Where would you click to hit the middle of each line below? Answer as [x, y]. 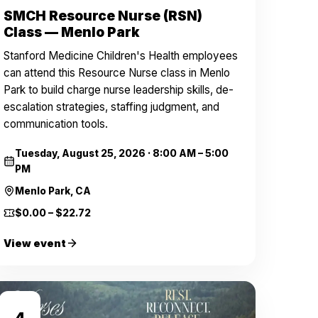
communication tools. [56, 124]
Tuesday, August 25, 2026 [80, 153]
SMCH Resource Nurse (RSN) [103, 16]
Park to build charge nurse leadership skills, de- [119, 90]
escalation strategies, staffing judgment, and [112, 107]
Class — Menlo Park [72, 32]
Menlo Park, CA [53, 191]
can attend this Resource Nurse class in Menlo [117, 73]
